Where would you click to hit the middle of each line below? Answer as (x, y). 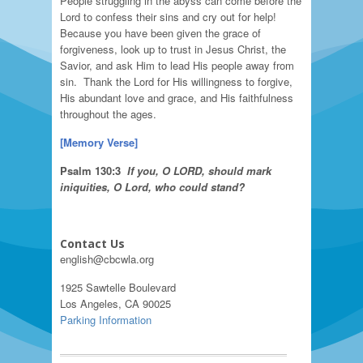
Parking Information (106, 320)
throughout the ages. (110, 114)
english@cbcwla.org (107, 259)
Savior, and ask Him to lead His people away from (177, 65)
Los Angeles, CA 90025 (115, 303)
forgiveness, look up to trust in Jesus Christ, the (173, 49)
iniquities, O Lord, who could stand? (152, 187)
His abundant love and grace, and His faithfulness (177, 98)
